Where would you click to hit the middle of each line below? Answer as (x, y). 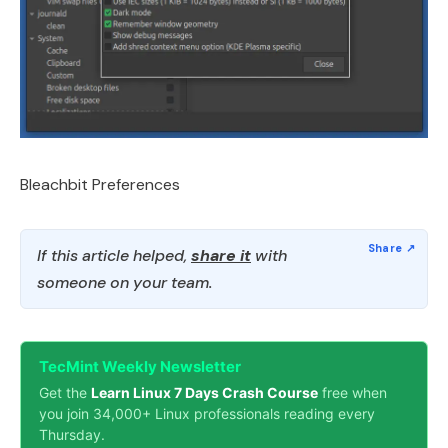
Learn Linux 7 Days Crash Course (204, 392)
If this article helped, (114, 255)
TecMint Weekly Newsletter (140, 366)
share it (221, 255)
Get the (65, 392)
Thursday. (72, 434)
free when (352, 392)
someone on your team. (124, 282)
